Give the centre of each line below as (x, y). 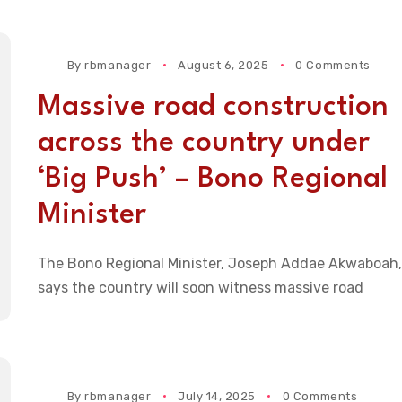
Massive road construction (213, 107)
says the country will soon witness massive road (200, 287)
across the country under (203, 143)
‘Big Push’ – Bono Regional (212, 179)
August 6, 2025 (223, 65)
